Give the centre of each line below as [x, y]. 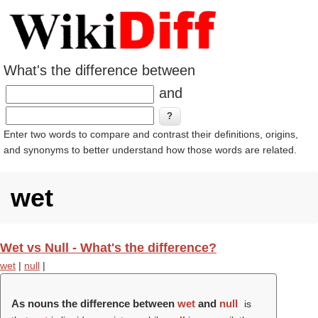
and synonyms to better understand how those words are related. [150, 150]
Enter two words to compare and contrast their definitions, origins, [151, 134]
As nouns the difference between [94, 303]
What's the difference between [99, 70]
